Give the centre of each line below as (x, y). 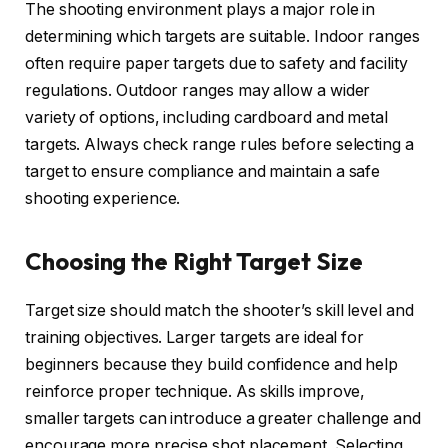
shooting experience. (103, 198)
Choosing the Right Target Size (194, 260)
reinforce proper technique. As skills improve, (195, 391)
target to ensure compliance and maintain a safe (203, 171)
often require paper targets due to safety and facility (216, 63)
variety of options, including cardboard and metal (207, 117)
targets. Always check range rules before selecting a (219, 144)
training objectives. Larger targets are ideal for (195, 337)
